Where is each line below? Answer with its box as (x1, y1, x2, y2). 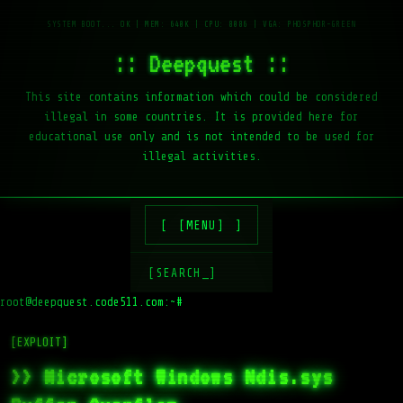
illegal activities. (141, 149, 262, 163)
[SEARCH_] (148, 265, 217, 280)
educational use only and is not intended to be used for (28, 130, 375, 143)
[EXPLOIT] (11, 336, 67, 349)
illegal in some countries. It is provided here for (44, 110, 359, 123)
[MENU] (179, 218, 232, 232)
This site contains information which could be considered (25, 90, 378, 103)
